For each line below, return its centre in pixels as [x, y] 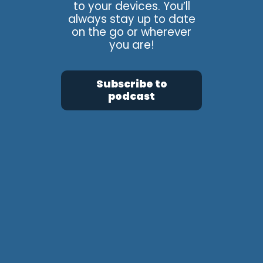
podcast [131, 97]
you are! [131, 45]
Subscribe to [131, 84]
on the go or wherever [131, 32]
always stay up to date [131, 19]
